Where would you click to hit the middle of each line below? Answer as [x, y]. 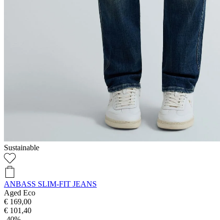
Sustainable [22, 147]
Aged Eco [20, 192]
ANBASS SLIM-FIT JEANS [50, 184]
